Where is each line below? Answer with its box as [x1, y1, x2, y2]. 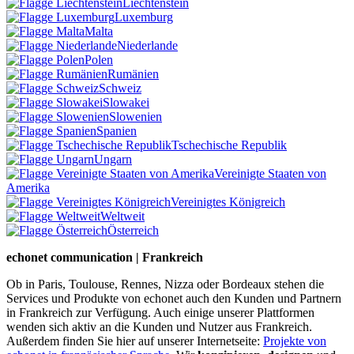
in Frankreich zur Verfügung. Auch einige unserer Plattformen [6, 306, 314, 320]
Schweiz [99, 81, 141, 96]
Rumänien [107, 67, 159, 81]
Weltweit [100, 209, 145, 224]
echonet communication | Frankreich [6, 250, 203, 265]
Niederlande [117, 39, 178, 53]
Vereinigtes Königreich [171, 195, 285, 209]
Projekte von [263, 334, 326, 348]
